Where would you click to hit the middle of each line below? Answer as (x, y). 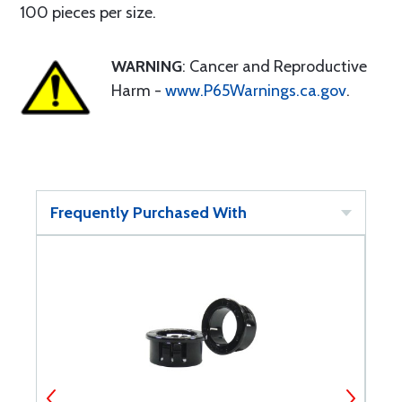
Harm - (138, 91)
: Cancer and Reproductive (275, 67)
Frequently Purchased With (149, 213)
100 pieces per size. (88, 13)
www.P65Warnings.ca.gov (256, 91)
